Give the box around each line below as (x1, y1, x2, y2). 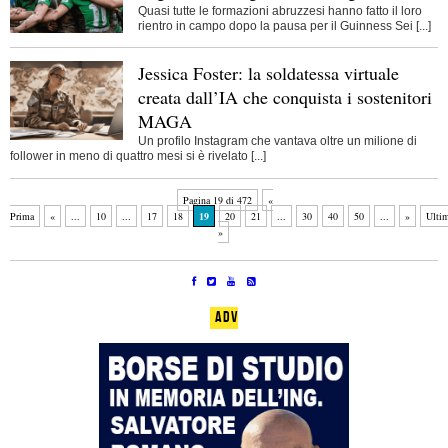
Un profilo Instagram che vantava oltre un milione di (137, 134, 417, 149)
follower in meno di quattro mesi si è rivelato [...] (10, 149, 266, 164)
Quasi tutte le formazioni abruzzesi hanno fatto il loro (137, 3, 422, 18)
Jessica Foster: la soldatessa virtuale (137, 60, 399, 85)
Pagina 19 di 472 (183, 192, 252, 207)
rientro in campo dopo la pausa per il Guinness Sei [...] (137, 18, 431, 33)
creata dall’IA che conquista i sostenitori (137, 84, 432, 109)
